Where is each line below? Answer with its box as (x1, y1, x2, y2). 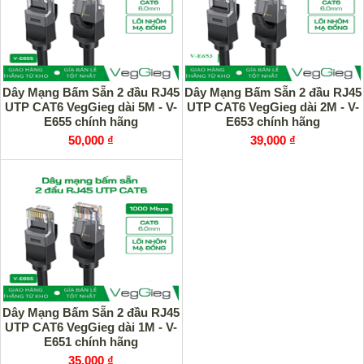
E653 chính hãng (226, 115, 320, 128)
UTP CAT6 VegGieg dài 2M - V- (187, 100, 359, 114)
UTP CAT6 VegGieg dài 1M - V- (5, 320, 177, 334)
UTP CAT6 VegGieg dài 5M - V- (5, 100, 177, 114)
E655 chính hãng (44, 115, 138, 128)
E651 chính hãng (44, 335, 138, 349)
